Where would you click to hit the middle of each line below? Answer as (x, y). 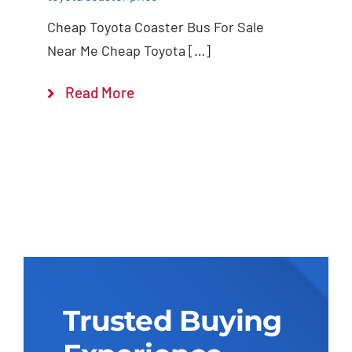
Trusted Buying (172, 321)
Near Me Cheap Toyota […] (128, 51)
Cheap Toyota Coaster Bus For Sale (155, 27)
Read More (100, 93)
